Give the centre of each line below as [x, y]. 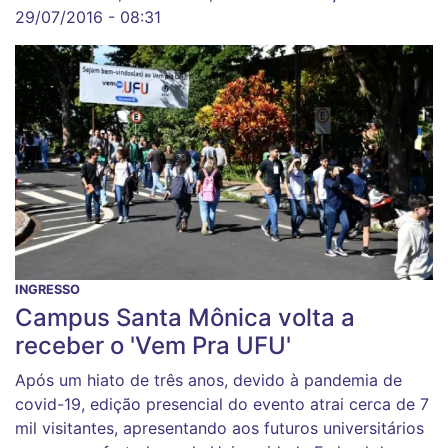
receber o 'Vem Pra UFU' [153, 345]
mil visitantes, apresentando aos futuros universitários [219, 427]
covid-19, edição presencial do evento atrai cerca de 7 [222, 403]
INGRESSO [47, 289]
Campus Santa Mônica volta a [185, 317]
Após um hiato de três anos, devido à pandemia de [208, 379]
